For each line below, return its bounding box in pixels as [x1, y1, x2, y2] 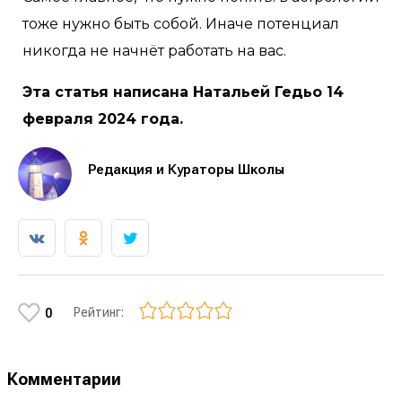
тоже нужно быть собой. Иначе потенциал [22, 15, 339, 32]
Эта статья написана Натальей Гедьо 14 [22, 83, 344, 100]
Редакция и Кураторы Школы [88, 162, 284, 178]
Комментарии [7, 370, 128, 389]
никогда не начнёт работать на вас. [22, 42, 286, 59]
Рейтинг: [74, 305, 129, 319]
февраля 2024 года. [22, 110, 188, 127]
